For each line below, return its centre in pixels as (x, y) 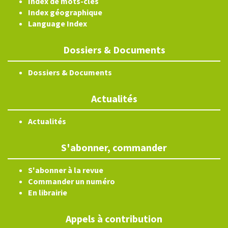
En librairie (48, 193)
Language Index (58, 24)
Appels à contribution (114, 219)
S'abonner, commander (114, 148)
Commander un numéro (72, 181)
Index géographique (65, 12)
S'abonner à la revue (66, 170)
